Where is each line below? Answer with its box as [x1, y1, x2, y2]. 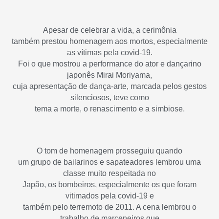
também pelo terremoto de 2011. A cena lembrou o [22, 202, 197, 211]
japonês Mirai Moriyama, [67, 71, 152, 80]
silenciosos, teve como [70, 93, 149, 102]
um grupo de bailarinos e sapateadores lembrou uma [18, 157, 201, 166]
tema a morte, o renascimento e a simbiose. [34, 105, 185, 113]
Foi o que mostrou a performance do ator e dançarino [18, 60, 201, 68]
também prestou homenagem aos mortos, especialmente [11, 37, 208, 46]
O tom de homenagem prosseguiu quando [37, 146, 182, 155]
